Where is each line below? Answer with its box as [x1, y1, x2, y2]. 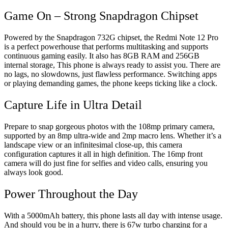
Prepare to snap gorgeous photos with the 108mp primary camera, [4, 122, 215, 131]
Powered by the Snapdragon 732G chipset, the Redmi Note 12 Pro [4, 33, 218, 42]
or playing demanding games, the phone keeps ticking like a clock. [4, 79, 217, 88]
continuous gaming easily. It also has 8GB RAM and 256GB [4, 51, 199, 61]
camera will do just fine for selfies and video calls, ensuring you [4, 158, 208, 167]
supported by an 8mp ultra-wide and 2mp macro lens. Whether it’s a [4, 131, 221, 140]
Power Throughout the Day [4, 187, 138, 201]
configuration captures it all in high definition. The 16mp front [4, 149, 203, 158]
